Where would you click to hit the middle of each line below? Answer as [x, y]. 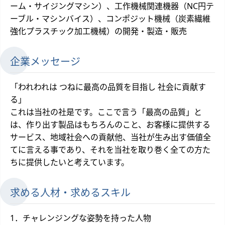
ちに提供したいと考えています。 [70, 162]
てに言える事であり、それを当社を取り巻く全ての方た [110, 149]
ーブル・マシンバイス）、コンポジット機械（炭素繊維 [110, 18]
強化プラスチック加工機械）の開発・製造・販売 [98, 31]
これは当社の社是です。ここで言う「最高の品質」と [106, 112]
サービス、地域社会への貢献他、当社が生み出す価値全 [110, 137]
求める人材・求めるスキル [70, 192]
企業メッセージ [45, 61]
